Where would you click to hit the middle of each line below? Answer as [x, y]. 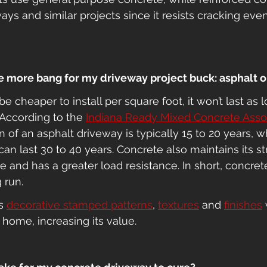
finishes [243, 205]
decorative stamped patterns [80, 205]
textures [178, 205]
